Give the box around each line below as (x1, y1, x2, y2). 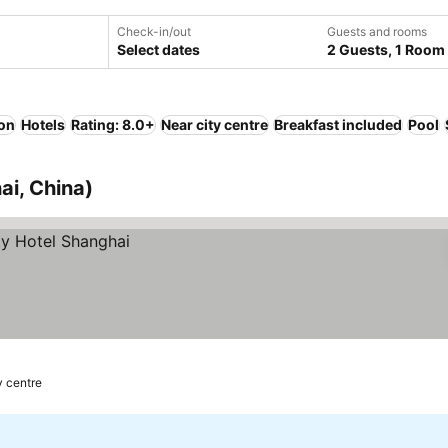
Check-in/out (117, 24, 191, 39)
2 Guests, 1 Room (327, 41, 445, 58)
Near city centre (161, 116, 268, 133)
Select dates (117, 41, 200, 58)
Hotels (21, 116, 65, 133)
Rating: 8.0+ (71, 116, 155, 133)
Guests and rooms (327, 24, 427, 39)
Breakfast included (274, 116, 402, 133)
